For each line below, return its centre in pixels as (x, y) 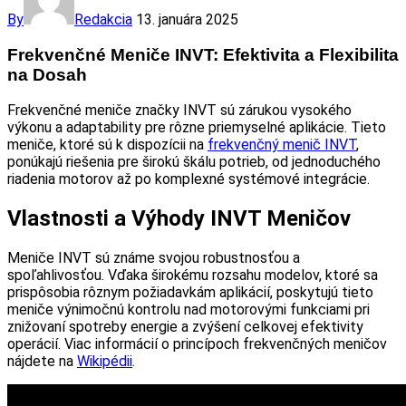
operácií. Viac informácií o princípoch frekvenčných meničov (197, 344)
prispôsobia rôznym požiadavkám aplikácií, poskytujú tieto (190, 293)
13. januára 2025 (187, 19)
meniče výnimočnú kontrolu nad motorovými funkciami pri (188, 310)
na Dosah (47, 74)
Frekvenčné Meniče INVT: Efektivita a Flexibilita (203, 54)
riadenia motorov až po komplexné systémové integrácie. (188, 179)
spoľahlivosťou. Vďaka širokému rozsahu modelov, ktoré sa (193, 275)
